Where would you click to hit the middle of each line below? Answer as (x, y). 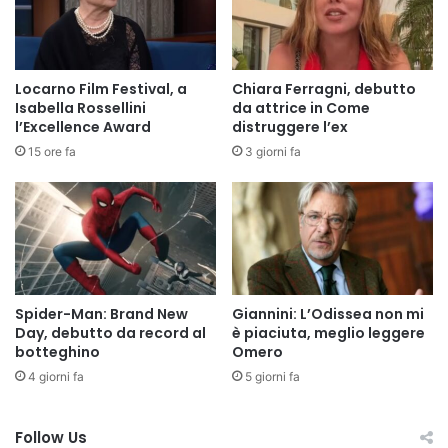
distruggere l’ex (290, 126)
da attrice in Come (301, 107)
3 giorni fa (273, 151)
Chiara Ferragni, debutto (324, 88)
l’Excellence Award (83, 126)
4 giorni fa (56, 377)
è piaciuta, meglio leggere (328, 333)
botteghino (57, 352)
